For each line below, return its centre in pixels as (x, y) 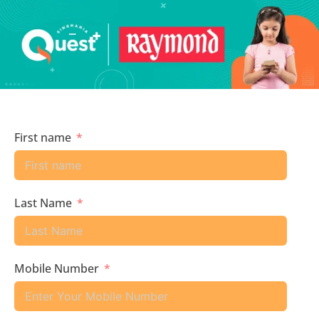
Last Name (43, 203)
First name (43, 138)
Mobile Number (57, 269)
